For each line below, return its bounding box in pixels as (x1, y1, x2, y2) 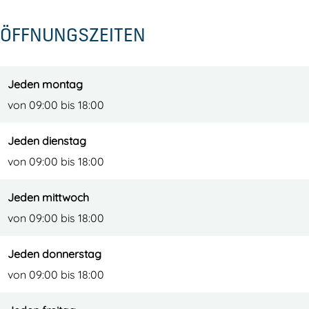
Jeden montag (8, 77, 83, 91)
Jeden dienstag (8, 134, 86, 148)
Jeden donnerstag (8, 247, 101, 261)
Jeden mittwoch (8, 190, 89, 204)
